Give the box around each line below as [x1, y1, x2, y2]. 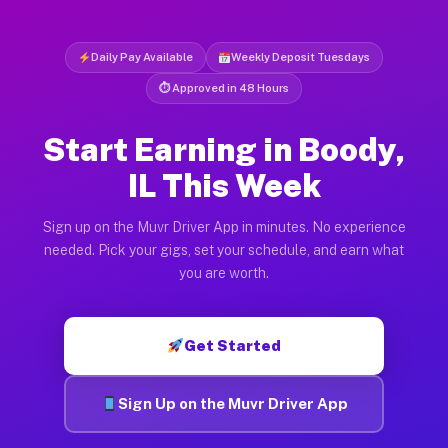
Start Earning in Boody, [42, 130, 406, 168]
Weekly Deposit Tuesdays [231, 50, 371, 63]
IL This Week [127, 166, 321, 204]
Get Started [184, 336, 282, 354]
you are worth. [179, 264, 269, 281]
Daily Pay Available [90, 50, 193, 63]
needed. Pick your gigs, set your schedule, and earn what [44, 241, 404, 258]
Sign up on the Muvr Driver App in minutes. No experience [42, 218, 406, 235]
